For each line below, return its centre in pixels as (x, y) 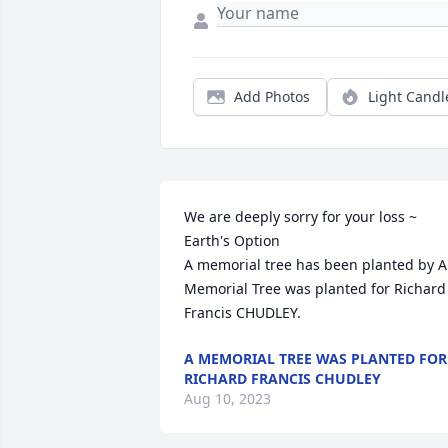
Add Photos (272, 96)
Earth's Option (232, 240)
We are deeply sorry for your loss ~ (300, 216)
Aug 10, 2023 (227, 398)
